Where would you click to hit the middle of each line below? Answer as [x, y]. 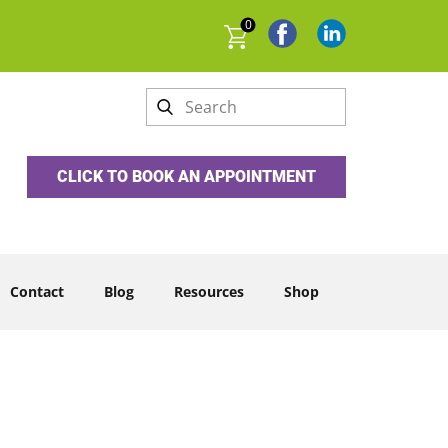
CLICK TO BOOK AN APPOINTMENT [186, 176]
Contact [37, 291]
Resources [209, 291]
